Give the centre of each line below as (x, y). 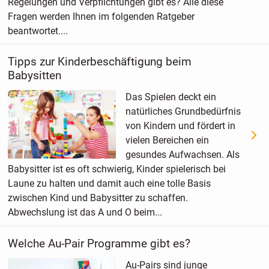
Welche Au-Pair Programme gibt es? (99, 244)
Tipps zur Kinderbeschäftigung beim (99, 62)
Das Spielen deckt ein (171, 97)
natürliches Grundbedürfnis (183, 112)
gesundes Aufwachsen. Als (182, 155)
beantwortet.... (38, 31)
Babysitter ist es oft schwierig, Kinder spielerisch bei (116, 169)
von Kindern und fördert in (180, 126)
